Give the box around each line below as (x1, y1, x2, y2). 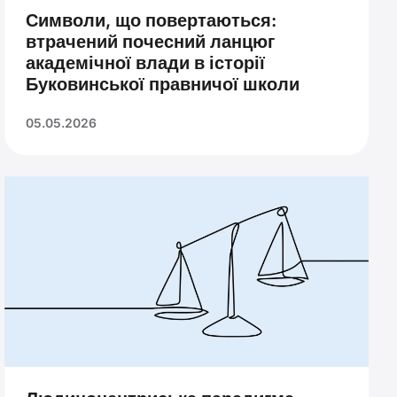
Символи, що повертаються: (26, 10, 277, 31)
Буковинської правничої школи (26, 74, 300, 95)
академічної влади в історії (26, 52, 266, 74)
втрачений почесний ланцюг (26, 31, 276, 52)
